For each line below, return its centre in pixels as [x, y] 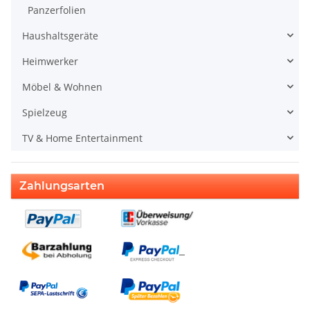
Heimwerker [50, 61]
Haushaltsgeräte [60, 35]
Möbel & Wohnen [62, 86]
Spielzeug [45, 112]
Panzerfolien [57, 10]
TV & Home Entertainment [82, 138]
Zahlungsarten [62, 185]
